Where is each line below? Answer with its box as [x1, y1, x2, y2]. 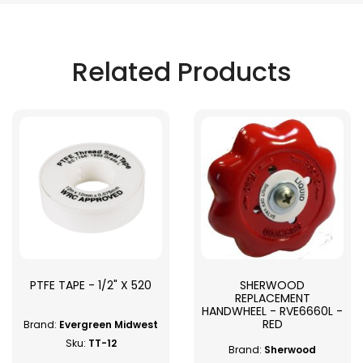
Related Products [71, 53, 292, 91]
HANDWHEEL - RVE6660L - [202, 303, 343, 320]
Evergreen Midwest [59, 317, 158, 331]
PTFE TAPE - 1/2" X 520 [30, 277, 152, 294]
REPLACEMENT [234, 290, 310, 307]
